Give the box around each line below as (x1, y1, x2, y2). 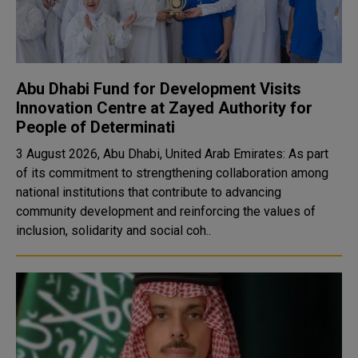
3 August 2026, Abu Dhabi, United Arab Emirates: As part (16, 146, 328, 161)
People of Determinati (16, 117, 175, 137)
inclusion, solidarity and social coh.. (16, 223, 211, 238)
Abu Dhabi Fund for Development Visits (16, 79, 301, 98)
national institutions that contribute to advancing (16, 185, 281, 200)
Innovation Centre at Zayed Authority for (16, 98, 312, 117)
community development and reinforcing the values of (16, 204, 316, 219)
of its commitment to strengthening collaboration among (16, 165, 328, 181)
